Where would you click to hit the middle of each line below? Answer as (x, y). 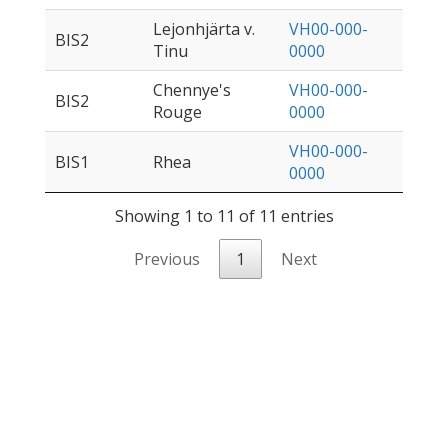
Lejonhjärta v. (204, 29)
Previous (166, 259)
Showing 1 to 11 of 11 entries (224, 216)
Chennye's (192, 90)
